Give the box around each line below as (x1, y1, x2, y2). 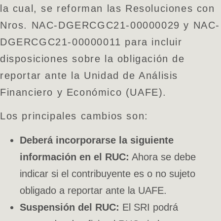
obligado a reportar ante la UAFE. (20, 184, 167, 196)
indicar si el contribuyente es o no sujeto (20, 168, 195, 179)
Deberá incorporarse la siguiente (20, 134, 174, 146)
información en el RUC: (20, 151, 129, 162)
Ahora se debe (129, 151, 196, 162)
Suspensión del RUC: (20, 201, 119, 213)
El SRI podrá (119, 201, 178, 213)
